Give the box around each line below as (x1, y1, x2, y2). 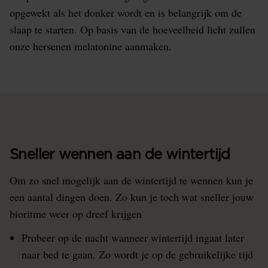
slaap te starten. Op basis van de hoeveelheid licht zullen (10, 22, 255, 36)
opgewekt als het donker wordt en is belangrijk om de (10, 5, 242, 20)
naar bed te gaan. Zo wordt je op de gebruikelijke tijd (22, 247, 253, 261)
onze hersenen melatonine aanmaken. (10, 39, 175, 53)
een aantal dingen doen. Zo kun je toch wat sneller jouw (10, 190, 254, 204)
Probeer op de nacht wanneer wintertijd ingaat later (22, 230, 244, 245)
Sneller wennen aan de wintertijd (10, 148, 230, 162)
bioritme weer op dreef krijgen (10, 206, 142, 221)
